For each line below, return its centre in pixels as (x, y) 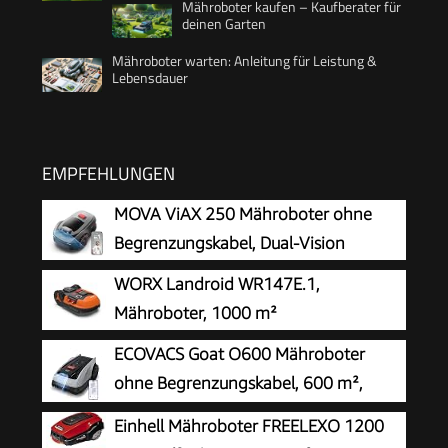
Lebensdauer (150, 77)
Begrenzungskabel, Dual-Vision (229, 242)
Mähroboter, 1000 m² (195, 312)
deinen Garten (224, 23)
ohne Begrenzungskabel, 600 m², (238, 382)
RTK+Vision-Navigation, (202, 411)
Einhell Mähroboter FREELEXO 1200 (249, 425)
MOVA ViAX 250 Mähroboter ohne (243, 213)
